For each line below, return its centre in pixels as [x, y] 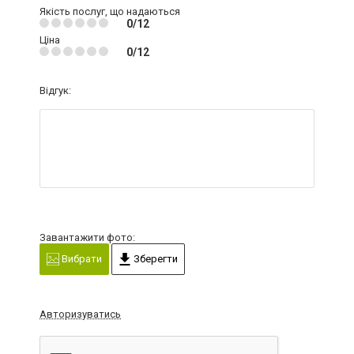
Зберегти [154, 258]
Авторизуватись [80, 314]
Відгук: [55, 90]
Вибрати [81, 258]
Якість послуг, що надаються [110, 11]
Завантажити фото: [87, 237]
